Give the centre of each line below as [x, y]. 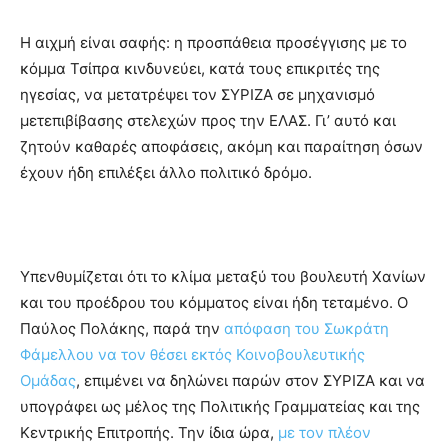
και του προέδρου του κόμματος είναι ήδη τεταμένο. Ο [214, 302]
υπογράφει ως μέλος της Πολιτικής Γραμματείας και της [220, 406]
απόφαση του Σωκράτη [306, 328]
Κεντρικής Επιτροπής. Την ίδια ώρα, [149, 432]
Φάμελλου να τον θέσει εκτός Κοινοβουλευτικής [192, 354]
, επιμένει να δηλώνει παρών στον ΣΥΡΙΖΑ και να [250, 380]
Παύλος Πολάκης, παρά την [122, 328]
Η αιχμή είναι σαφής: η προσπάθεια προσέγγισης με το [213, 42]
